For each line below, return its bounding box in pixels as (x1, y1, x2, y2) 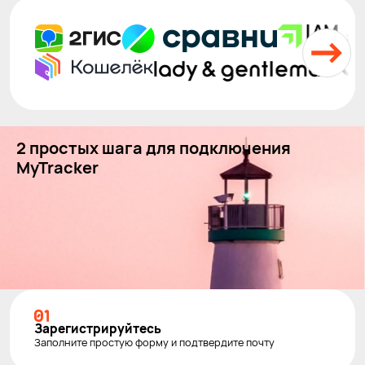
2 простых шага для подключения (16, 136, 291, 159)
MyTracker (16, 156, 99, 178)
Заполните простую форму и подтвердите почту (34, 334, 275, 350)
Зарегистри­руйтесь (34, 319, 161, 337)
